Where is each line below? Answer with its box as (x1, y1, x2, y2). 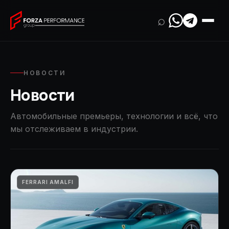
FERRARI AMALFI (22, 178, 74, 185)
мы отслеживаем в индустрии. (10, 123, 138, 134)
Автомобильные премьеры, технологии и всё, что (10, 110, 218, 121)
